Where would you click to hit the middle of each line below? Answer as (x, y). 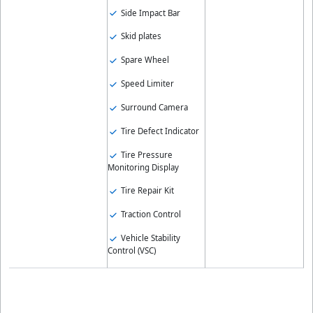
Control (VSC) (131, 250)
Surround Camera (153, 108)
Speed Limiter (146, 84)
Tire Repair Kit (146, 190)
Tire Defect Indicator (159, 131)
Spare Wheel (144, 60)
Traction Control (150, 214)
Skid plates (140, 36)
